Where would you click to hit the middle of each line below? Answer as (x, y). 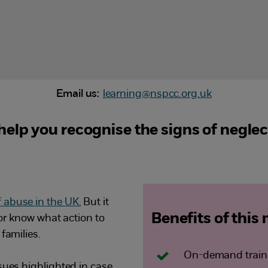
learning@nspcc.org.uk (157, 94)
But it (95, 202)
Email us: (78, 94)
